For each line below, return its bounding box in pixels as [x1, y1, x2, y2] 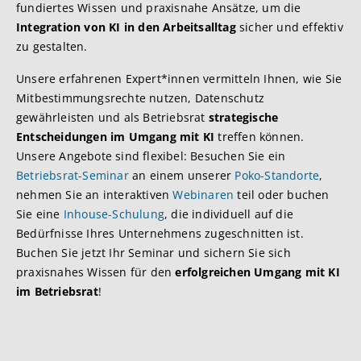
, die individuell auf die [164, 206, 294, 222]
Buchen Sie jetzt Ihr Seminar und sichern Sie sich [16, 245, 291, 260]
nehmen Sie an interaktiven [16, 187, 173, 202]
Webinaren [172, 187, 234, 202]
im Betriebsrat [16, 284, 98, 299]
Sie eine [16, 206, 64, 222]
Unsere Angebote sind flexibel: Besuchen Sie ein [16, 148, 286, 164]
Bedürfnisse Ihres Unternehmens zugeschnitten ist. [16, 226, 304, 241]
